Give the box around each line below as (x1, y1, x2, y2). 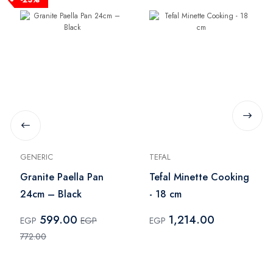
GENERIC (20, 151, 53, 163)
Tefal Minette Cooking (149, 170, 249, 185)
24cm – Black (20, 187, 82, 202)
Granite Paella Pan (20, 170, 104, 185)
